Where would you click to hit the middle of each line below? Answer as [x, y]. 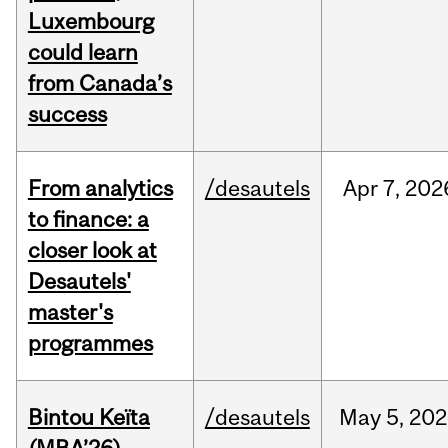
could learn [82, 52]
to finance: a [88, 219]
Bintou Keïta [88, 417]
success [67, 114]
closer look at [92, 250]
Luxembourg [90, 21]
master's [70, 312]
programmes [90, 343]
